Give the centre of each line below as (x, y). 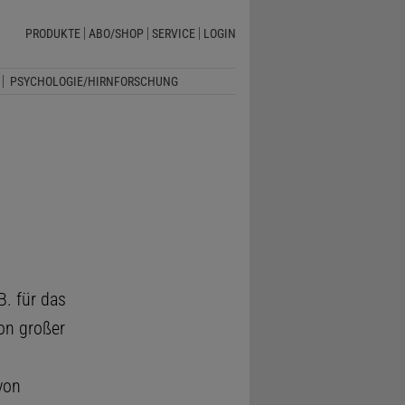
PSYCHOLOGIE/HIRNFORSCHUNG (94, 81)
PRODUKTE (52, 34)
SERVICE (173, 34)
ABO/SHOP (116, 34)
